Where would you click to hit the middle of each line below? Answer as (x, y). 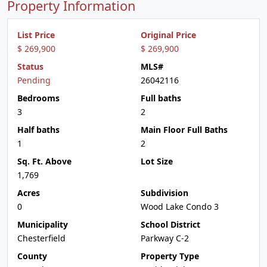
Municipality (43, 224)
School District (170, 224)
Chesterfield (41, 238)
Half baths (38, 130)
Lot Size (157, 161)
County (32, 256)
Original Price (168, 35)
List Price (36, 35)
